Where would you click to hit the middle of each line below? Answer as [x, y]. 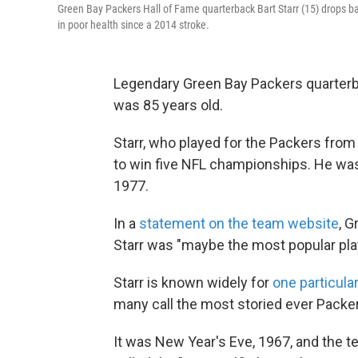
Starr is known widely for [193, 282]
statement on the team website [239, 223]
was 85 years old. [168, 105]
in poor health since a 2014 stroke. [133, 25]
